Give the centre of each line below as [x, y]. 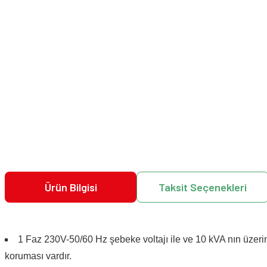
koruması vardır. [38, 256]
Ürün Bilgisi [71, 187]
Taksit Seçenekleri [202, 187]
